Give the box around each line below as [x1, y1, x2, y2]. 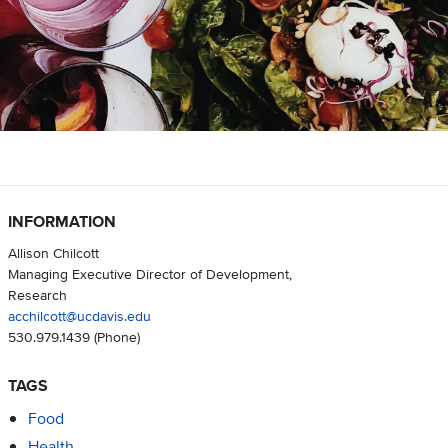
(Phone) [89, 325, 140, 347]
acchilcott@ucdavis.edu [7, 304, 151, 326]
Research [7, 283, 67, 305]
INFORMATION [7, 209, 116, 233]
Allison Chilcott [7, 241, 99, 263]
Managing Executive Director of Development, [7, 262, 292, 284]
